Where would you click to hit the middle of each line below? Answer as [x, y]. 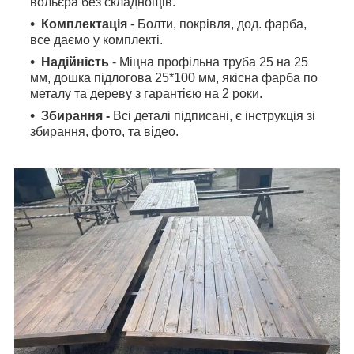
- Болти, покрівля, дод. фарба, [217, 24]
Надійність [75, 62]
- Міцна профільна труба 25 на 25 [209, 62]
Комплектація [84, 24]
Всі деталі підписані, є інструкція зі [214, 115]
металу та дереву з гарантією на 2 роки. [148, 93]
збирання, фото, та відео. [104, 131]
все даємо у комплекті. [98, 40]
